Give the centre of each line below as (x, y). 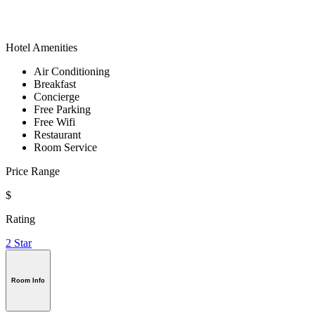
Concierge (57, 97)
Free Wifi (54, 122)
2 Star (19, 243)
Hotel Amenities (41, 48)
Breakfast (55, 84)
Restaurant (57, 135)
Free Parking (62, 110)
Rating (20, 219)
